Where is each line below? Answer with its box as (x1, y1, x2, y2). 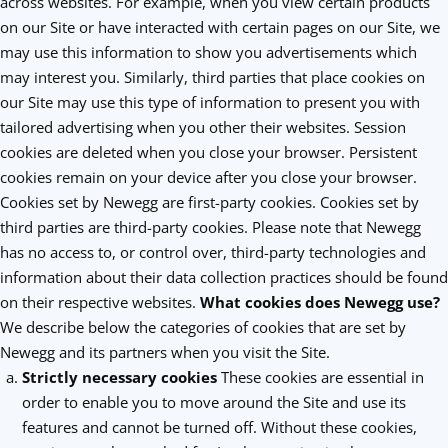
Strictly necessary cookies (21, 367, 217, 387)
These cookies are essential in (216, 367, 424, 387)
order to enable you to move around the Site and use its (21, 392, 406, 412)
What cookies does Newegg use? (200, 292, 440, 312)
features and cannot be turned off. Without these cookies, (21, 417, 417, 437)
